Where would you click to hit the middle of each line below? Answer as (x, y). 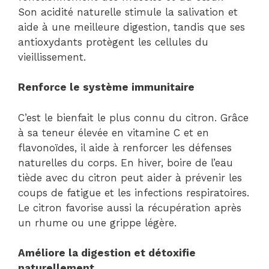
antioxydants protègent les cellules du (113, 42)
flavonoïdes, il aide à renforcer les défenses (125, 147)
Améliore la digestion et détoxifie (107, 253)
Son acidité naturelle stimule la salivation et (128, 12)
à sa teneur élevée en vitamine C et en (113, 132)
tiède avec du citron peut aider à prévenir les (130, 177)
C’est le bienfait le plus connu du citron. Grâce (133, 117)
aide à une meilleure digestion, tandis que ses (131, 27)
